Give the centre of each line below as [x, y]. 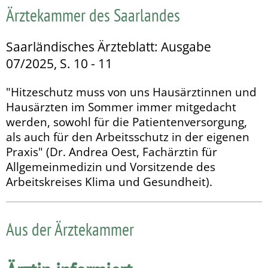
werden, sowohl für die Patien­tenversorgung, [127, 121]
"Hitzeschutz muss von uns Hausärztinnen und [131, 92]
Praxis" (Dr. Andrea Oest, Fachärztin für [112, 151]
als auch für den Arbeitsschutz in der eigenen [128, 136]
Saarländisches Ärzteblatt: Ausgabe [109, 47]
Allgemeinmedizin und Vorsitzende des [111, 166]
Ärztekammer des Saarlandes [93, 15]
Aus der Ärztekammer [70, 229]
